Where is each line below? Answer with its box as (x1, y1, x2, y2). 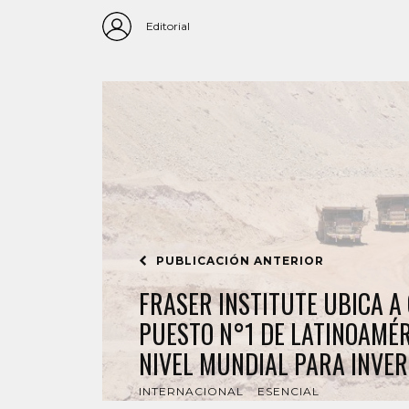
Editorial (146, 19, 190, 33)
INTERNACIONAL (139, 384, 244, 398)
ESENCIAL (257, 384, 320, 398)
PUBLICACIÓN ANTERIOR (152, 254, 324, 267)
